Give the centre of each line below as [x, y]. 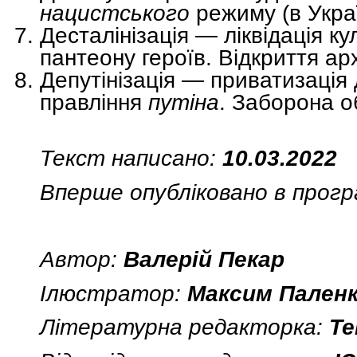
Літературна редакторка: [184, 327]
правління [94, 102]
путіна [184, 102]
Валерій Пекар [204, 259]
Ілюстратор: [114, 293]
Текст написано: [128, 158]
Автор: [82, 259]
